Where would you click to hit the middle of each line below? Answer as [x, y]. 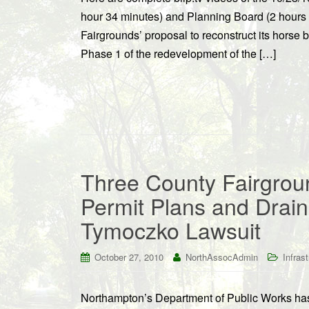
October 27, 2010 [129, 257]
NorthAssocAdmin [222, 257]
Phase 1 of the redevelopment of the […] [178, 53]
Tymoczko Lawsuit [171, 230]
